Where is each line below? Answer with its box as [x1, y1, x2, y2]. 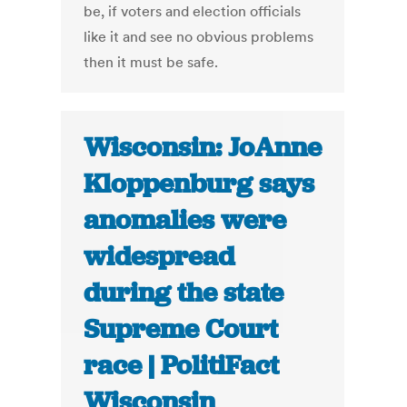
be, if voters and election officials [84, 2, 302, 21]
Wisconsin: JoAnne [84, 130, 323, 165]
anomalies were [84, 203, 287, 238]
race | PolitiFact [84, 348, 280, 383]
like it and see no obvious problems [84, 27, 314, 46]
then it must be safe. [84, 53, 219, 72]
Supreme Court [84, 312, 279, 347]
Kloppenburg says [84, 166, 315, 202]
